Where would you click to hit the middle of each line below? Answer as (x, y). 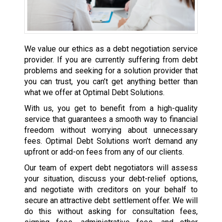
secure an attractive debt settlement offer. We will (111, 201)
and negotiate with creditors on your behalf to (111, 190)
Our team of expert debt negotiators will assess (111, 168)
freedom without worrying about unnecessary (111, 130)
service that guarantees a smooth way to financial (111, 119)
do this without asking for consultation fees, (111, 212)
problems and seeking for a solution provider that (111, 71)
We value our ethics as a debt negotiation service (111, 49)
